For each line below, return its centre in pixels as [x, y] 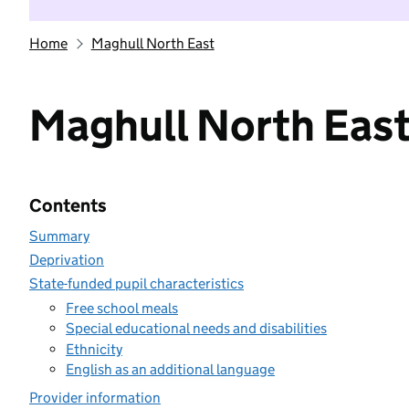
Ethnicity [94, 349]
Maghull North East [152, 43]
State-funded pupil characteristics [136, 283]
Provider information [95, 398]
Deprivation [67, 260]
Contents [68, 205]
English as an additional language [170, 369]
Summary [59, 236]
